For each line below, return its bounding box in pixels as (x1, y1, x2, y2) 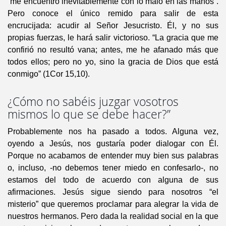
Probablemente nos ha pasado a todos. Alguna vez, (8, 127, 218, 136)
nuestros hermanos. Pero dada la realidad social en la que (8, 212, 218, 221)
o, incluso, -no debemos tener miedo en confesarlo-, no (8, 163, 218, 173)
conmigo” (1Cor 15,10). (8, 70, 90, 79)
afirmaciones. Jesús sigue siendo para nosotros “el (8, 188, 218, 197)
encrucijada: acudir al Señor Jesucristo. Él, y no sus (8, 21, 218, 30)
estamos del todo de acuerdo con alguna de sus (8, 176, 218, 185)
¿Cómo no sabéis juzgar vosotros (8, 94, 179, 110)
